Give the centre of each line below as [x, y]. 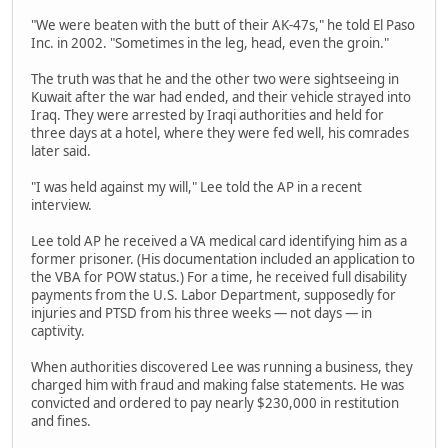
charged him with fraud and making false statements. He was [217, 384]
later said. [61, 150]
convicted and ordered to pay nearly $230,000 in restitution [215, 402]
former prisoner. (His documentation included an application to [223, 258]
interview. [61, 204]
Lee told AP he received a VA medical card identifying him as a [219, 240]
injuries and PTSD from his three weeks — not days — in [201, 312]
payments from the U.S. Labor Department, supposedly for [213, 294]
